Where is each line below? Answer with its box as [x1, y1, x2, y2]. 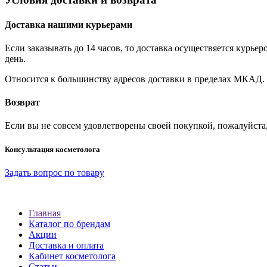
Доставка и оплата [29, 240, 104, 250]
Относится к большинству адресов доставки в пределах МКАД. [5, 73, 265, 84]
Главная [29, 207, 61, 218]
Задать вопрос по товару [5, 167, 104, 178]
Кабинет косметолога [29, 250, 116, 261]
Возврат [5, 97, 40, 108]
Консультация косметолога [5, 144, 100, 154]
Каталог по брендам [29, 218, 110, 229]
